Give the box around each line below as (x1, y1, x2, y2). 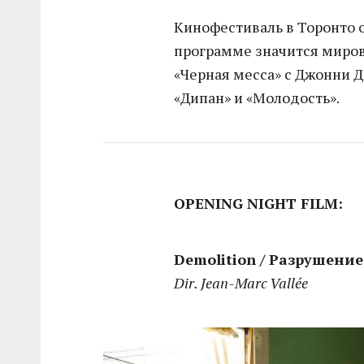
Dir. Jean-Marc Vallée (174, 272, 309, 292)
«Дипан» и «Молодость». (174, 87, 340, 107)
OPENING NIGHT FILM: (174, 193, 344, 213)
